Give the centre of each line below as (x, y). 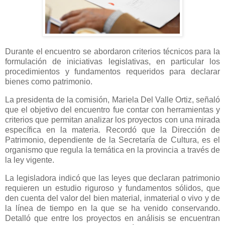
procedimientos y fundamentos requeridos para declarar (113, 72)
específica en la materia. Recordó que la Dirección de (113, 130)
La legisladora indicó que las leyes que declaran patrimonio (113, 178)
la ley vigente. (30, 160)
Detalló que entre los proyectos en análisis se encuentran (113, 218)
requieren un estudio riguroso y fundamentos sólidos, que (113, 188)
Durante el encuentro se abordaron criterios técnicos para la (113, 52)
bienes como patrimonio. (49, 82)
